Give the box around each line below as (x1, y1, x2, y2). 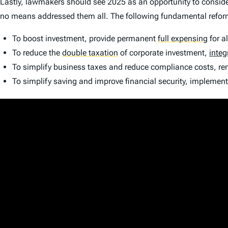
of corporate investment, (118, 47, 209, 58)
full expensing (158, 33, 208, 43)
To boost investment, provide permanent (12, 33, 158, 43)
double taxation (62, 47, 118, 58)
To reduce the (12, 47, 62, 58)
